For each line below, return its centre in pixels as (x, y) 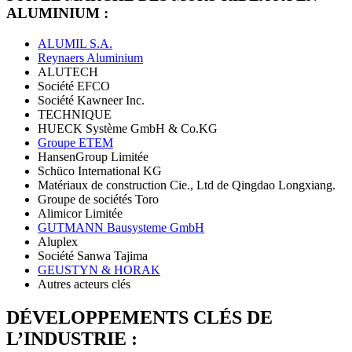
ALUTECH (68, 72)
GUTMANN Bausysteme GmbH (121, 227)
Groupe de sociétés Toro (98, 199)
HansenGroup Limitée (93, 157)
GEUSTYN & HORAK (99, 270)
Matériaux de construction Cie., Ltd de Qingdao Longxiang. (187, 185)
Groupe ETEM (75, 143)
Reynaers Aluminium (90, 58)
